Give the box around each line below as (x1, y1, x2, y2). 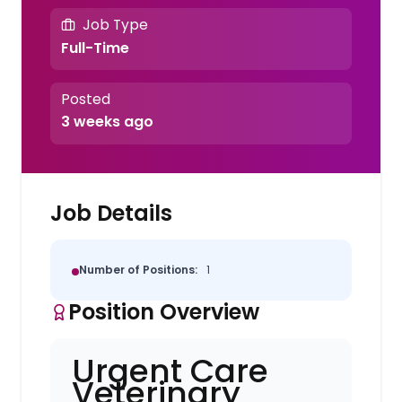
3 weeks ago (60, 111, 153, 133)
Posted (60, 90, 110, 109)
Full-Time (60, 37, 129, 58)
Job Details (50, 197, 173, 228)
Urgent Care (72, 347, 269, 394)
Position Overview (68, 296, 260, 327)
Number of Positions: (79, 261, 198, 277)
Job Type (82, 15, 148, 35)
